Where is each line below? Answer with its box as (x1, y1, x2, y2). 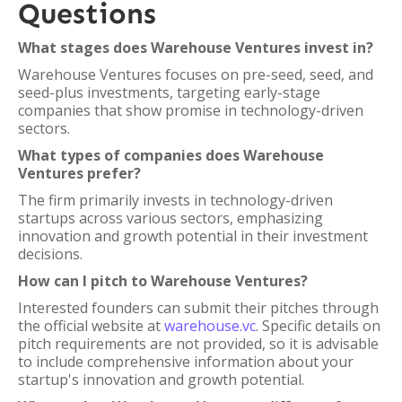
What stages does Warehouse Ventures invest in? (18, 38, 373, 57)
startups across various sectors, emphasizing (18, 208, 323, 228)
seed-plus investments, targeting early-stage (18, 83, 320, 102)
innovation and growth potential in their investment (18, 226, 368, 246)
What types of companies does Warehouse (18, 145, 324, 165)
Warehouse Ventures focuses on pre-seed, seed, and (18, 65, 373, 84)
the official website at (18, 316, 164, 336)
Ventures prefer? (18, 163, 141, 183)
